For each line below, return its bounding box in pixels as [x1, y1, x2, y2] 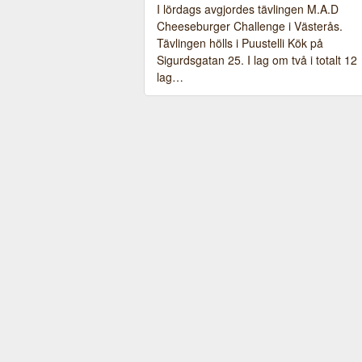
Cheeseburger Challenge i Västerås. [157, 18, 343, 34]
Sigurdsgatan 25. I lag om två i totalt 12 [157, 52, 357, 68]
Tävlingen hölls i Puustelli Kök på [157, 35, 323, 51]
